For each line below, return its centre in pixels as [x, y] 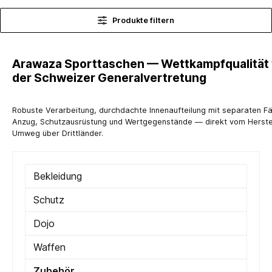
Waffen [49, 247]
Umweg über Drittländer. [58, 133]
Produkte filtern [144, 20]
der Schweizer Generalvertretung [109, 77]
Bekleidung [58, 176]
